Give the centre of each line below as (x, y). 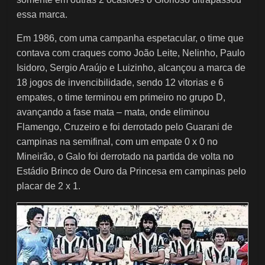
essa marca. (42, 14)
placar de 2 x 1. (49, 186)
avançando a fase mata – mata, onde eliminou (113, 112)
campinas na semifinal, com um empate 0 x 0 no (117, 141)
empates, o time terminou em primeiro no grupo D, (121, 97)
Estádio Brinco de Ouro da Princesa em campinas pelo (132, 171)
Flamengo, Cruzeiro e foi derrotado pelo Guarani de (125, 127)
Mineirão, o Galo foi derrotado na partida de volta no (125, 156)
